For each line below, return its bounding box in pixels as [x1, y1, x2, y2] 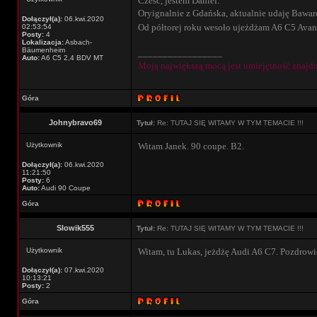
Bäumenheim [22, 46, 65, 54]
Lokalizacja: [22, 38, 64, 46]
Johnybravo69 [48, 118, 102, 127]
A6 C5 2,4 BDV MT [40, 54, 103, 62]
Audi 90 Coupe [40, 184, 91, 192]
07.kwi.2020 [62, 266, 104, 274]
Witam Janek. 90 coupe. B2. [138, 141, 244, 151]
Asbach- [64, 38, 92, 46]
